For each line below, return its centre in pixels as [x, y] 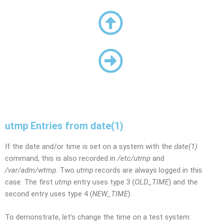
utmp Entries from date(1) [64, 126]
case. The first [30, 182]
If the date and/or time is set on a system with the [90, 147]
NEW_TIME [110, 194]
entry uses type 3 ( [103, 182]
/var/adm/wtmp [31, 170]
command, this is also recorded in [61, 158]
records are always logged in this [148, 170]
